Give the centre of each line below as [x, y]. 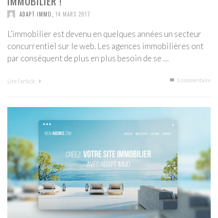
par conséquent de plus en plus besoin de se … [88, 58]
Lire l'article [22, 81]
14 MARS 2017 [73, 14]
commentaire [196, 80]
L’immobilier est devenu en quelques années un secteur [104, 34]
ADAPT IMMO [36, 14]
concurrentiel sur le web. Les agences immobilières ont [105, 46]
